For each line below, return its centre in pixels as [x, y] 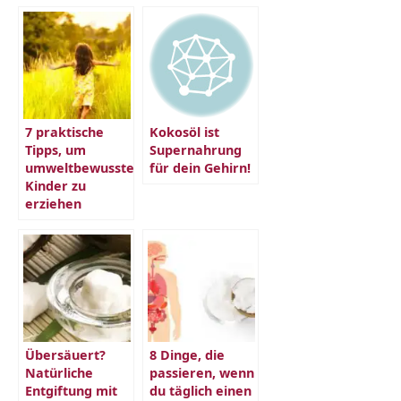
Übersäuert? [65, 354]
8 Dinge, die [187, 354]
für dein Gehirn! [200, 167]
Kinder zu [55, 185]
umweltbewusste [80, 167]
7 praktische [64, 132]
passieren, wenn [202, 372]
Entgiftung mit [71, 390]
